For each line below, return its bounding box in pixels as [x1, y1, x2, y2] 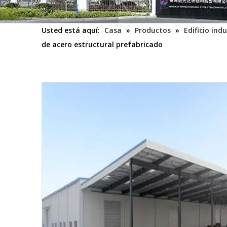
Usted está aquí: [42, 25, 100, 35]
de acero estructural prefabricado [42, 40, 163, 49]
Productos [135, 25, 171, 35]
